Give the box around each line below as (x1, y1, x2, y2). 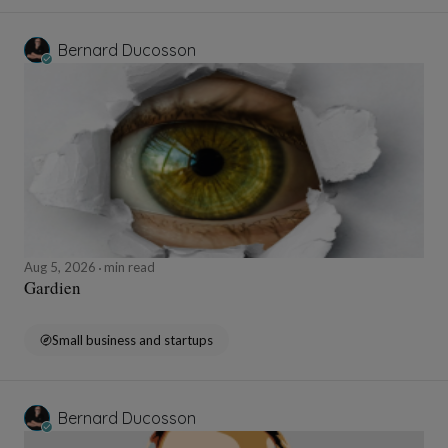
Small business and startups (52, 332, 213, 349)
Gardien (24, 276, 81, 300)
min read (101, 259, 155, 276)
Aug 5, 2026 (24, 259, 99, 276)
